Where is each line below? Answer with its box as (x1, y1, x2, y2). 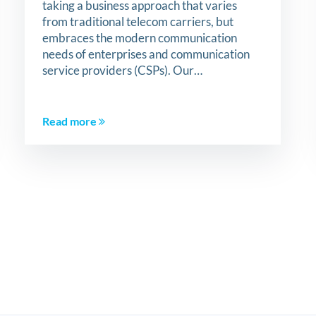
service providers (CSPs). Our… (42, 63, 202, 78)
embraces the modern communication (42, 30, 237, 45)
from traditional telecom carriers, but (42, 14, 233, 29)
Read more (42, 114, 99, 128)
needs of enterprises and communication (42, 47, 250, 61)
